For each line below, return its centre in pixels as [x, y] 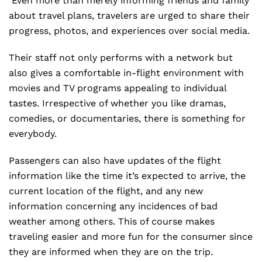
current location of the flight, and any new [106, 191]
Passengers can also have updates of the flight [115, 161]
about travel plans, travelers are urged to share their [129, 15]
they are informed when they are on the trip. [112, 252]
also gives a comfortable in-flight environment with [126, 73]
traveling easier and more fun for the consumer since [131, 237]
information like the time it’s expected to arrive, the [127, 176]
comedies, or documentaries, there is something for [127, 118]
